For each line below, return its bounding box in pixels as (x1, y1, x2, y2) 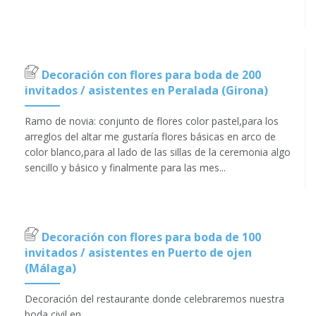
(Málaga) (25, 260, 76, 276)
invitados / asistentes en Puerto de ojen (25, 244, 252, 260)
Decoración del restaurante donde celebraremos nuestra (25, 291, 284, 305)
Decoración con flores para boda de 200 (39, 66, 261, 83)
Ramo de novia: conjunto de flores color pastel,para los (25, 114, 279, 128)
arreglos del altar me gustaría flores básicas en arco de (25, 129, 276, 143)
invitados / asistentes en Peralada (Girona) (25, 82, 268, 98)
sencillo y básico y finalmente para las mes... (25, 160, 226, 174)
